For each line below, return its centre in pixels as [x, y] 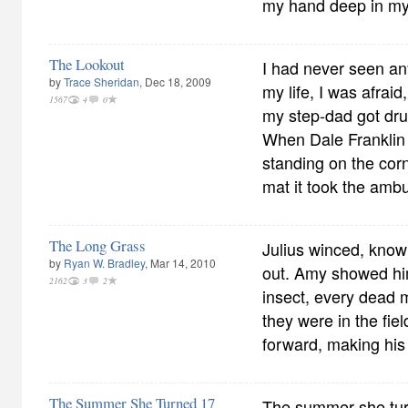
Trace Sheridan [102, 82]
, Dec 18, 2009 [175, 82]
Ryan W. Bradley [104, 263]
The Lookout [87, 64]
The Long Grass [97, 245]
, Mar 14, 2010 [180, 263]
